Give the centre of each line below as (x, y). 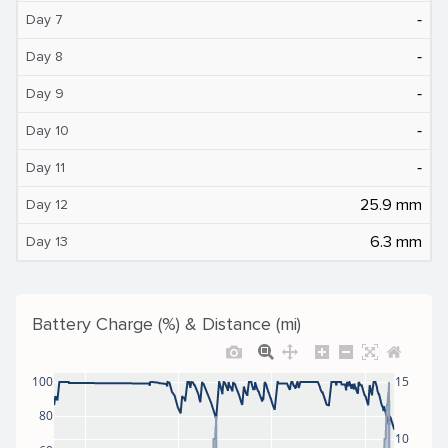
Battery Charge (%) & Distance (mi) (166, 323)
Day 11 (45, 167)
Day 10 (47, 130)
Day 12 (47, 204)
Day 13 (47, 241)
